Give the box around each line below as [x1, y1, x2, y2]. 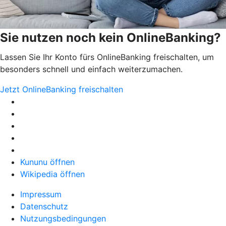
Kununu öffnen [20, 157, 75, 167]
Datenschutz [20, 201, 68, 212]
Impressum [20, 189, 62, 200]
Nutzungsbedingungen [20, 213, 106, 224]
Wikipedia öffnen [20, 169, 85, 180]
